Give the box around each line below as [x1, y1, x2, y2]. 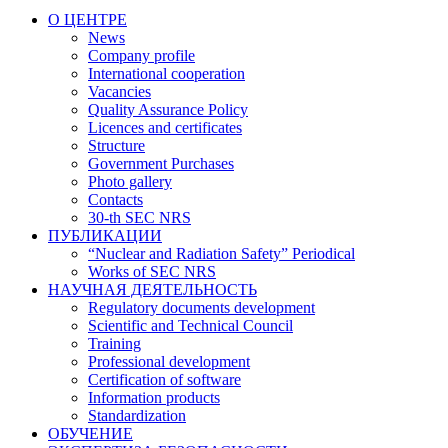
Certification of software [88, 371, 241, 389]
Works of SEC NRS [88, 263, 216, 281]
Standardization [88, 407, 186, 425]
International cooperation [88, 65, 245, 83]
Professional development [88, 353, 250, 371]
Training [88, 335, 141, 353]
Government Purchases [88, 155, 234, 173]
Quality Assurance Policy [88, 101, 248, 119]
